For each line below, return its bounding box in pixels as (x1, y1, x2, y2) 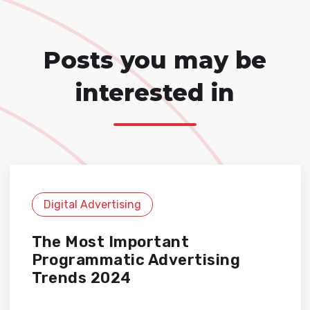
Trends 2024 (31, 268, 131, 288)
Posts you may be (44, 46, 266, 75)
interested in (75, 78, 235, 108)
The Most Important (31, 232, 190, 252)
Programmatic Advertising (31, 250, 241, 270)
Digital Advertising (43, 198, 141, 212)
